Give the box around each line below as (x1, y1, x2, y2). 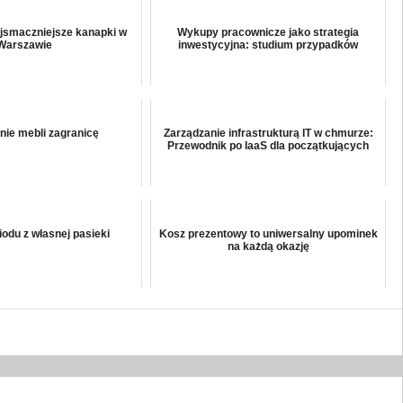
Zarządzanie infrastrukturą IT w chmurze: (163, 126, 373, 139)
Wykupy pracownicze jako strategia (177, 25, 360, 39)
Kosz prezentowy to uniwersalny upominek (158, 227, 378, 240)
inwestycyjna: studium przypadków (178, 38, 359, 51)
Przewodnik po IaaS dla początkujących (167, 139, 370, 152)
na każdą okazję (227, 239, 309, 253)
